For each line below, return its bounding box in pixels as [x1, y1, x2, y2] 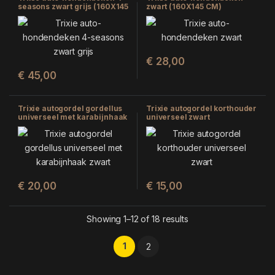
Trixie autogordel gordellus [18, 104, 123, 114]
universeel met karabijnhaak [18, 112, 128, 122]
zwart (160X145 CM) [146, 2, 222, 12]
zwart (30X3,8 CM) [18, 121, 88, 131]
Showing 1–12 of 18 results [87, 214, 188, 225]
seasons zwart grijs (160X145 [18, 2, 129, 12]
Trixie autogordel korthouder [146, 104, 257, 114]
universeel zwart [146, 112, 210, 122]
